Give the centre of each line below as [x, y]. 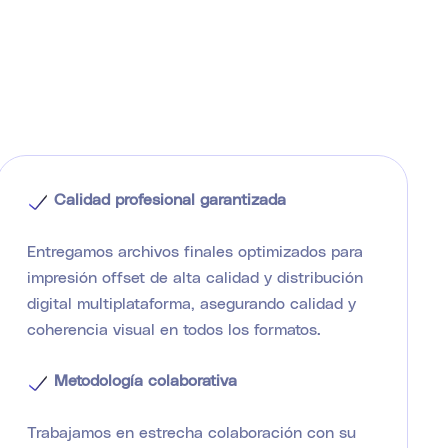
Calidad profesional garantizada [167, 198]
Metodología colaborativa [142, 380]
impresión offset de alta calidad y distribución [194, 276]
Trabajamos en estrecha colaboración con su [191, 431]
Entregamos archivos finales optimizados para [194, 250]
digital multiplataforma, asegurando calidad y [191, 302]
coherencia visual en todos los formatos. [173, 328]
